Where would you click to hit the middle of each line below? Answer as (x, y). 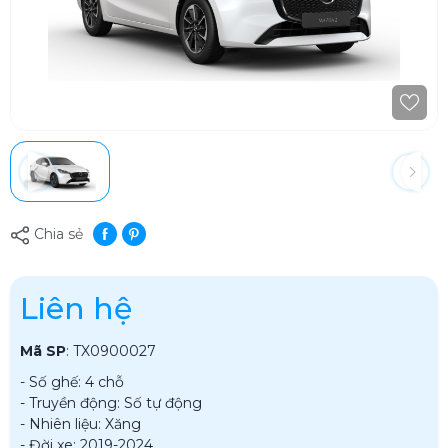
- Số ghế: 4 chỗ (72, 382)
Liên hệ (76, 309)
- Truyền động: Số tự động (111, 403)
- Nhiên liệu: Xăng (80, 424)
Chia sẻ (56, 233)
